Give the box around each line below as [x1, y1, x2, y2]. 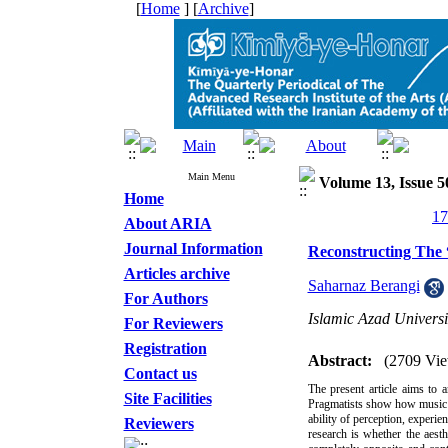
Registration [123, 340, 207, 357]
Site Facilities [123, 390, 212, 407]
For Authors [123, 290, 208, 307]
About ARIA [123, 215, 212, 232]
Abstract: [307, 352, 372, 369]
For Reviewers [123, 315, 223, 332]
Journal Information [123, 240, 263, 257]
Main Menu [187, 171, 235, 182]
